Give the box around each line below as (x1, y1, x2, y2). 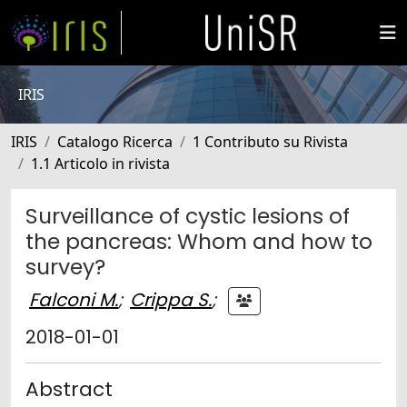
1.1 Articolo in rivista (31, 154, 170, 174)
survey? (25, 252, 105, 282)
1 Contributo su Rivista (193, 132, 348, 152)
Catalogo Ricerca (57, 132, 173, 152)
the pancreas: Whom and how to (25, 226, 372, 256)
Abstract (25, 375, 113, 403)
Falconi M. (29, 286, 118, 313)
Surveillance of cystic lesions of (25, 201, 350, 231)
